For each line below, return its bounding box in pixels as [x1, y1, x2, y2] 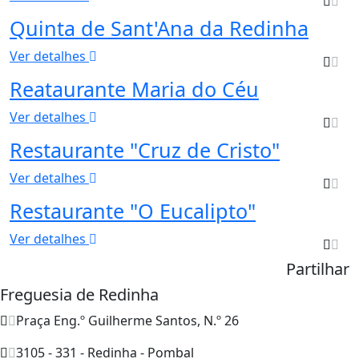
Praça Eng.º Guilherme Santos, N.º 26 [16, 311, 239, 329]
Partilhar [286, 257, 349, 280]
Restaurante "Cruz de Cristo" [10, 135, 280, 163]
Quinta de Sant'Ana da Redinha [10, 14, 309, 42]
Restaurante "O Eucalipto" [10, 196, 256, 224]
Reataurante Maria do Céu [10, 75, 259, 103]
